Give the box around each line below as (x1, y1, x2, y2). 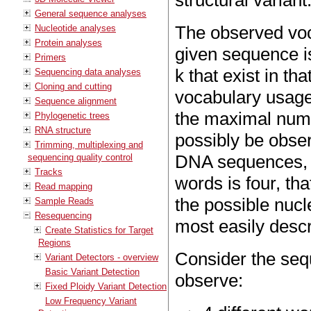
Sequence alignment (35, 95, 117, 106)
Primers (35, 51, 66, 62)
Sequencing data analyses (35, 66, 141, 77)
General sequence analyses (35, 8, 146, 19)
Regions (38, 237, 71, 248)
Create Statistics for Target (45, 224, 153, 235)
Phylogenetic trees (35, 110, 110, 121)
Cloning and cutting (35, 81, 112, 92)
